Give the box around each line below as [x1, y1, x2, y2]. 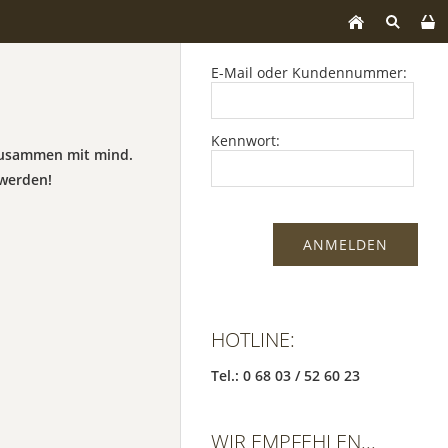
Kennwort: [211, 131, 280, 150]
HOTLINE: [211, 326, 295, 353]
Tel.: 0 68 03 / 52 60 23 [211, 366, 360, 385]
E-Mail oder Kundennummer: [211, 63, 407, 82]
